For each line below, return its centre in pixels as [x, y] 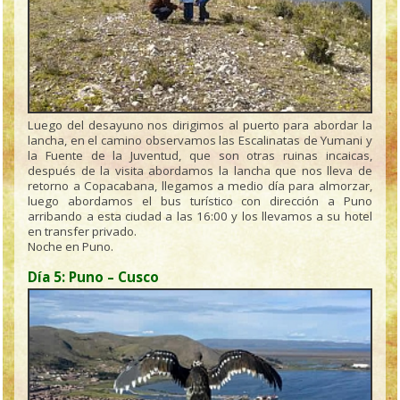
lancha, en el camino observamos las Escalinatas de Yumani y [200, 141]
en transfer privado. [83, 232]
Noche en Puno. [71, 247]
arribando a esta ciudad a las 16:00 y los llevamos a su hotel [200, 217]
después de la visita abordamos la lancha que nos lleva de [200, 171]
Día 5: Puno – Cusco [94, 277]
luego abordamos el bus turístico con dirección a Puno [200, 201]
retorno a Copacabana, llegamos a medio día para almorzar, [200, 186]
